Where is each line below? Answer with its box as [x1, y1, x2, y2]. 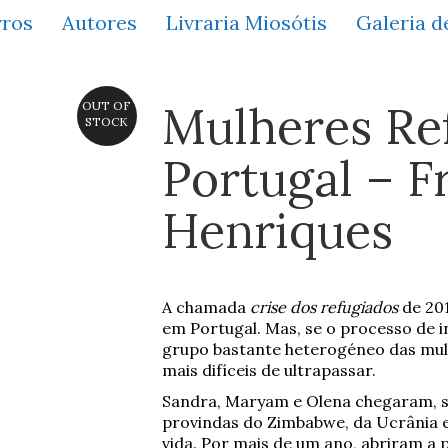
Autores [62, 9, 137, 35]
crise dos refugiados [249, 297, 398, 317]
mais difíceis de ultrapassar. [161, 360, 376, 380]
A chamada [161, 297, 250, 317]
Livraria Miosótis [166, 9, 327, 35]
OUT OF [82, 98, 131, 113]
